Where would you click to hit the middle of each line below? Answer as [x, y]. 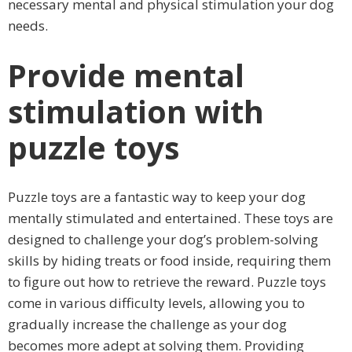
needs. [28, 26]
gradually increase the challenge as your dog [147, 324]
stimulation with [136, 111]
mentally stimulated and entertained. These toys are [170, 218]
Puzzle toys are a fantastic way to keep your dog [157, 196]
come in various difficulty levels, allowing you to [156, 302]
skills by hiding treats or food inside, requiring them [169, 260]
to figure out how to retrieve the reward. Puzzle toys [167, 281]
